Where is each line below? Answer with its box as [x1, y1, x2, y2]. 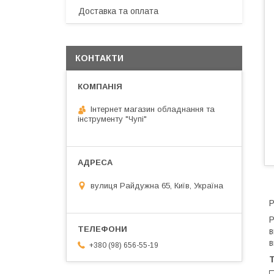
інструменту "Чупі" [78, 114, 147, 124]
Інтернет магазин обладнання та [91, 105, 215, 114]
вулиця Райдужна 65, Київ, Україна [91, 180, 223, 190]
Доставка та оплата [78, 6, 158, 16]
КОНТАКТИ [75, 53, 124, 63]
